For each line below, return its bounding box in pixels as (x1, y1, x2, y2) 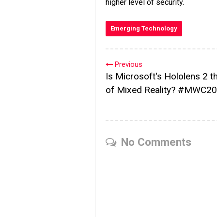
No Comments (121, 135, 191, 148)
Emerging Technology (110, 24, 177, 32)
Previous (113, 60, 142, 69)
